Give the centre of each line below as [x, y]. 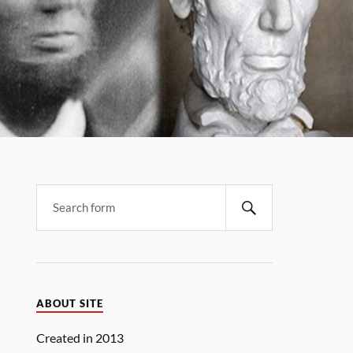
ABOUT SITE [70, 304]
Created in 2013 [80, 338]
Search [56, 191]
